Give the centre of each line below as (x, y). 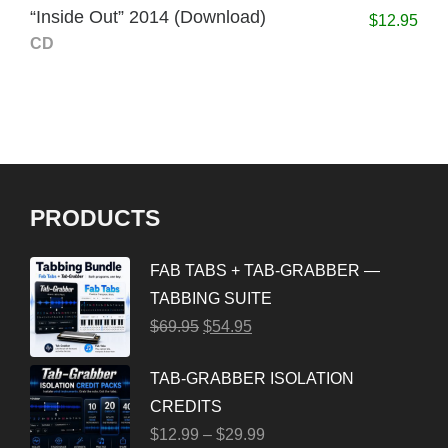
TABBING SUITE (211, 298)
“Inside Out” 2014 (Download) (148, 17)
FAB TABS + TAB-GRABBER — (265, 270)
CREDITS (186, 406)
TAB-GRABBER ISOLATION (252, 378)
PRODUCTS (95, 218)
